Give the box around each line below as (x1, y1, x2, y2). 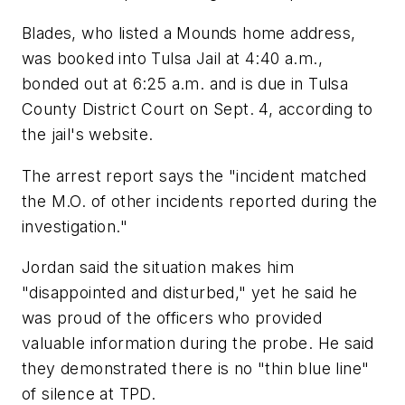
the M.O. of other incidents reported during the (22, 191, 378, 211)
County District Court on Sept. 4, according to (22, 99, 373, 119)
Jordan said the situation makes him (22, 258, 294, 278)
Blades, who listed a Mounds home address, (22, 24, 356, 43)
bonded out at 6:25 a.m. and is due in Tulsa (22, 74, 349, 94)
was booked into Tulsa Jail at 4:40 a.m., (22, 49, 323, 69)
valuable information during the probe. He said (22, 334, 374, 353)
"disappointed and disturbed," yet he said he (22, 283, 358, 303)
